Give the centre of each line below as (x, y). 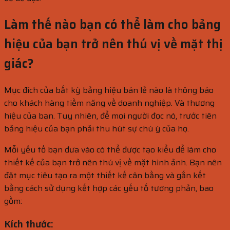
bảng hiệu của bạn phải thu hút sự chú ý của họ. (97, 128)
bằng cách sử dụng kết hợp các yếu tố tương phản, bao (109, 188)
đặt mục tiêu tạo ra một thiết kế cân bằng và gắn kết (105, 175)
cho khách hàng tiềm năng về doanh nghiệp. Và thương (109, 103)
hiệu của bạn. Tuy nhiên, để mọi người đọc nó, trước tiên (110, 116)
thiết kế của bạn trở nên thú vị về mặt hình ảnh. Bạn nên (113, 162)
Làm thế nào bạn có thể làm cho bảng (112, 24)
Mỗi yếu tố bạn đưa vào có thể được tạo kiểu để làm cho (110, 149)
